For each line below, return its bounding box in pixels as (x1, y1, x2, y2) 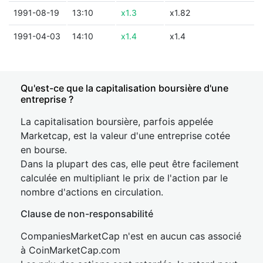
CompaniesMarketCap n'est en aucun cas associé (21, 230, 241, 242)
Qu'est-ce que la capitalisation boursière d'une (21, 82, 228, 94)
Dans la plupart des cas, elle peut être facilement (21, 158, 239, 170)
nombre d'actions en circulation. (21, 186, 163, 198)
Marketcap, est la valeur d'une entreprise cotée (21, 130, 230, 141)
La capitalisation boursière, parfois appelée (21, 116, 213, 127)
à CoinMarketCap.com (21, 244, 120, 256)
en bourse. (21, 144, 67, 156)
